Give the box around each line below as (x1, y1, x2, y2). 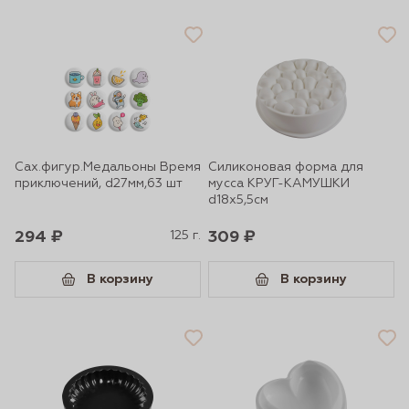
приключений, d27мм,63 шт (15, 177, 183, 190)
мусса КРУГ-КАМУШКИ (208, 177, 350, 190)
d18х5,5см (208, 194, 268, 206)
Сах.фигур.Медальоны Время (15, 161, 201, 173)
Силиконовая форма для (208, 161, 363, 173)
